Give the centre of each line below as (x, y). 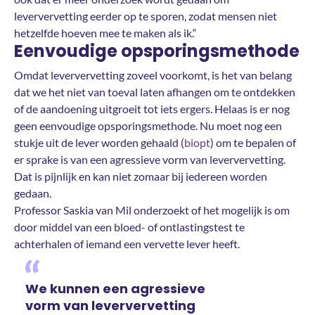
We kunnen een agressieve (115, 288)
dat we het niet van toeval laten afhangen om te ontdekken (155, 91)
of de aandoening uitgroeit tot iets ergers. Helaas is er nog (152, 108)
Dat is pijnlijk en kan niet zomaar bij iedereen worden (141, 176)
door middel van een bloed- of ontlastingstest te (129, 226)
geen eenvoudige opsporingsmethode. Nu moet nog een (148, 125)
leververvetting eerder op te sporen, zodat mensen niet (146, 15)
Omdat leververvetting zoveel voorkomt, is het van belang (153, 75)
